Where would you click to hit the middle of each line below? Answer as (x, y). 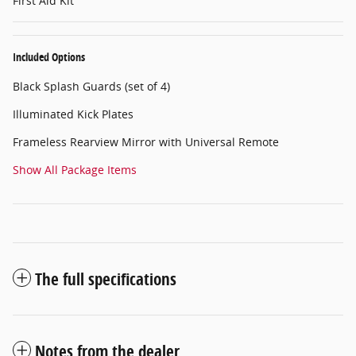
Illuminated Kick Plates (73, 114)
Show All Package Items (75, 169)
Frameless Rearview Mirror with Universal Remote (146, 141)
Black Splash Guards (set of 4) (91, 86)
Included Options (49, 56)
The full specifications (106, 279)
